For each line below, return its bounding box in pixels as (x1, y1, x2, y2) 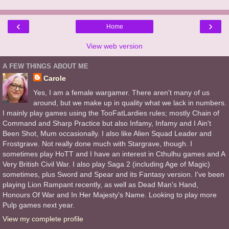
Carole (43, 74, 66, 83)
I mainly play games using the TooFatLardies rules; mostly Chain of (3, 108, 219, 117)
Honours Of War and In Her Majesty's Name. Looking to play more (3, 190, 217, 199)
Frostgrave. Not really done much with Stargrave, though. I (3, 139, 192, 148)
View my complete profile (3, 214, 83, 223)
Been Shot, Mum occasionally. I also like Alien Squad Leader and (3, 129, 212, 138)
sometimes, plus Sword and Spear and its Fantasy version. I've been (3, 170, 224, 178)
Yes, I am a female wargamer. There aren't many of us (33, 88, 210, 97)
